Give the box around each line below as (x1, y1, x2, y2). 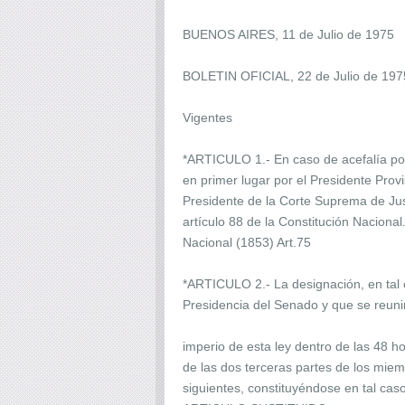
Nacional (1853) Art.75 (183, 234, 311, 250)
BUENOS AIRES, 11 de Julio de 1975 (183, 26, 394, 42)
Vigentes (183, 109, 236, 125)
